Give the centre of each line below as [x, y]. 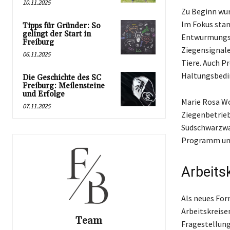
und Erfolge [44, 94]
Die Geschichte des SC [62, 78]
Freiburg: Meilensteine [64, 86]
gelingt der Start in [57, 34]
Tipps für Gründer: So [62, 26]
